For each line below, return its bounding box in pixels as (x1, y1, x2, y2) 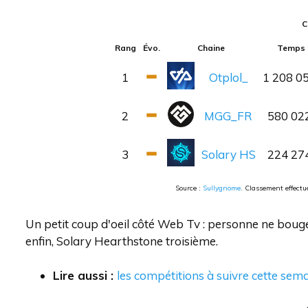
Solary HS (201, 147, 256, 162)
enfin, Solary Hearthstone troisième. (25, 234, 218, 248)
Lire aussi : (53, 268, 117, 283)
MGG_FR (204, 109, 253, 123)
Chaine (197, 43, 225, 53)
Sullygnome (203, 184, 241, 192)
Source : (175, 184, 203, 192)
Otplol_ (208, 70, 248, 85)
